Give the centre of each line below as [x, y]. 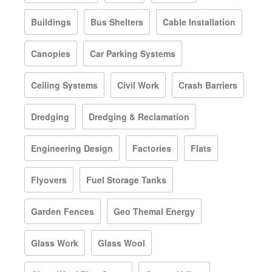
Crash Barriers [208, 85]
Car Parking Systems [133, 53]
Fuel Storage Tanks [126, 179]
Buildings [51, 22]
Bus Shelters [117, 22]
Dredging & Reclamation [139, 116]
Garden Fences [63, 211]
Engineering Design [72, 148]
